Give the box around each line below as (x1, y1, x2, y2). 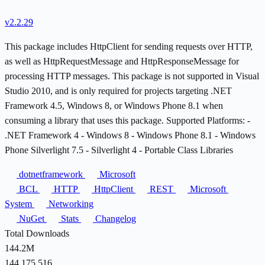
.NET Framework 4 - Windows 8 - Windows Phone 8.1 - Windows (5, 130, 256, 140)
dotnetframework (17, 169, 85, 179)
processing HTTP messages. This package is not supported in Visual (5, 70, 259, 81)
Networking (46, 198, 93, 209)
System (5, 198, 34, 209)
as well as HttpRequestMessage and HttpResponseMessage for (5, 56, 239, 66)
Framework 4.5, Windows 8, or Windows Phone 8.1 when (5, 100, 223, 111)
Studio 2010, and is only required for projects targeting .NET (5, 85, 232, 96)
